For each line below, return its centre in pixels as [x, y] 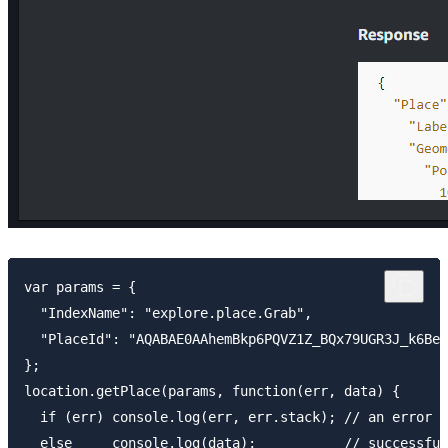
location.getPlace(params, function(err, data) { [212, 390]
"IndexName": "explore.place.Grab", [168, 312]
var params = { [80, 286]
